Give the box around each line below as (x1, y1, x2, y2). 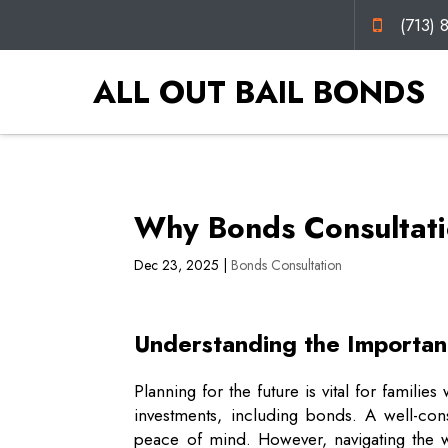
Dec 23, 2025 (134, 255, 220, 275)
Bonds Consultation (231, 255, 343, 275)
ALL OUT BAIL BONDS (93, 68, 425, 115)
